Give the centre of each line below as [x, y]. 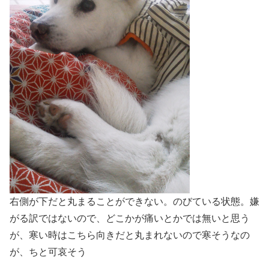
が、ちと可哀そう [48, 252]
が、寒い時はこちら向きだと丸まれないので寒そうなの [130, 235]
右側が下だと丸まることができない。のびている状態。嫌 [134, 201]
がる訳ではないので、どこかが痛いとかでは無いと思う [130, 218]
